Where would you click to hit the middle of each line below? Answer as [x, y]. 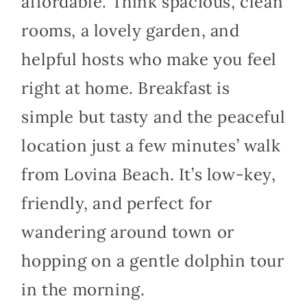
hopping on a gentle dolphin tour [153, 260]
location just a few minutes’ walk [151, 145]
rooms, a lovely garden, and [131, 30]
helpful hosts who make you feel [149, 59]
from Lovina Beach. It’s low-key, [149, 174]
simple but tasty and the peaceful [153, 116]
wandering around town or [128, 232]
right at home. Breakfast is [126, 88]
